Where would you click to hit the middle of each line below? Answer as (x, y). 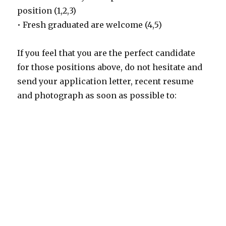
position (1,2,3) (47, 11)
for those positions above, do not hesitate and (110, 67)
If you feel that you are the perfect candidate (106, 53)
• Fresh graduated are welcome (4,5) (90, 25)
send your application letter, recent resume (106, 81)
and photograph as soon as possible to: (97, 95)
